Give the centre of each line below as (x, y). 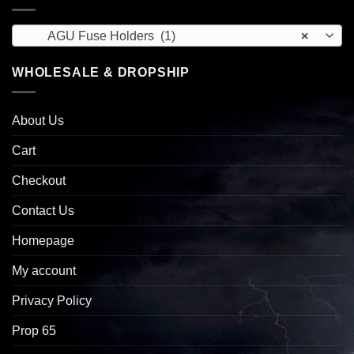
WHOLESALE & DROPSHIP (101, 73)
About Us (38, 121)
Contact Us (43, 211)
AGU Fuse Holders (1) (102, 36)
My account (44, 271)
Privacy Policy (52, 301)
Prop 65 (34, 331)
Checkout (39, 181)
